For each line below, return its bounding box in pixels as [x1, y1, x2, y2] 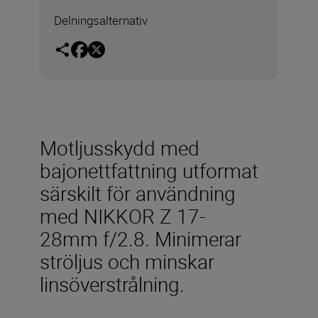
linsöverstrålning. [40, 270, 185, 297]
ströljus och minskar [40, 247, 214, 275]
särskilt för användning [40, 179, 236, 207]
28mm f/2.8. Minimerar [40, 224, 241, 252]
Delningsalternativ [54, 12, 148, 28]
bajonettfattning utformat [40, 156, 258, 184]
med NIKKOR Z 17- [40, 202, 205, 229]
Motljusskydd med [40, 133, 199, 161]
